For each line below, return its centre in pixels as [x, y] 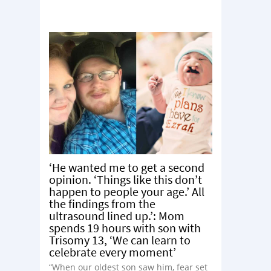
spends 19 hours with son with [125, 228]
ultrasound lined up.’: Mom [117, 216]
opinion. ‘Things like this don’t [126, 179]
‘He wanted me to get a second [127, 167]
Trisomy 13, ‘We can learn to [120, 240]
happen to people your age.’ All [127, 191]
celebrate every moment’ [114, 252]
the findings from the [102, 204]
